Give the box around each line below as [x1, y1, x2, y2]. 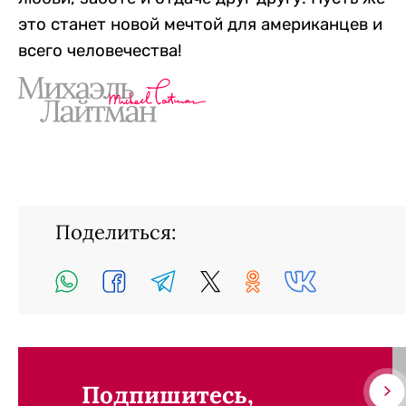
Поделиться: [55, 219, 177, 246]
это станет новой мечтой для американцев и [18, 14, 382, 34]
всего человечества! [18, 40, 182, 61]
